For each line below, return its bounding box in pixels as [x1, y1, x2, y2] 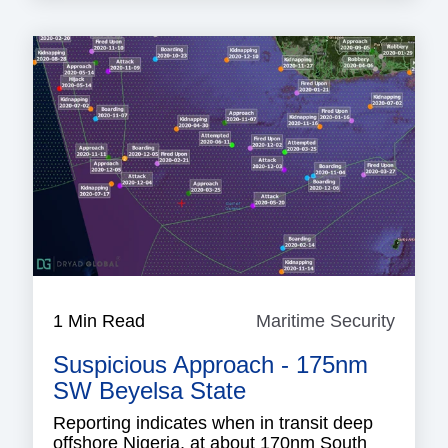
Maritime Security [256, 311, 395, 332]
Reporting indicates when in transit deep [53, 413, 373, 434]
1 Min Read [53, 311, 145, 332]
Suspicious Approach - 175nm [53, 351, 368, 379]
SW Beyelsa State [53, 377, 246, 405]
